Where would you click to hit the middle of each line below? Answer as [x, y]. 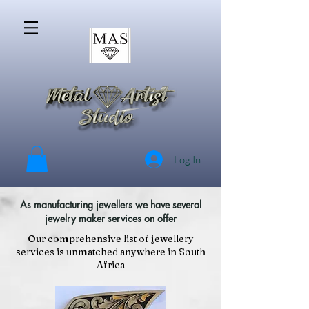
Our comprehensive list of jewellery [110, 239]
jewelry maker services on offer [110, 219]
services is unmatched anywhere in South [110, 252]
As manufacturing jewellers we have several [110, 205]
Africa [110, 265]
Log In [188, 159]
